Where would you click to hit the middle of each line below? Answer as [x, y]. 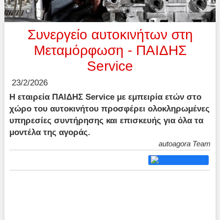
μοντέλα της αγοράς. [50, 132]
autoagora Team [184, 144]
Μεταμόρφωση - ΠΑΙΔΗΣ [110, 51]
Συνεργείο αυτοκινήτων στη [110, 35]
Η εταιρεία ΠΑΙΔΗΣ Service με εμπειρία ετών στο [106, 97]
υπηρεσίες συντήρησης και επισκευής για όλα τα [107, 121]
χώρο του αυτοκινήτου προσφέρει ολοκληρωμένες [110, 109]
